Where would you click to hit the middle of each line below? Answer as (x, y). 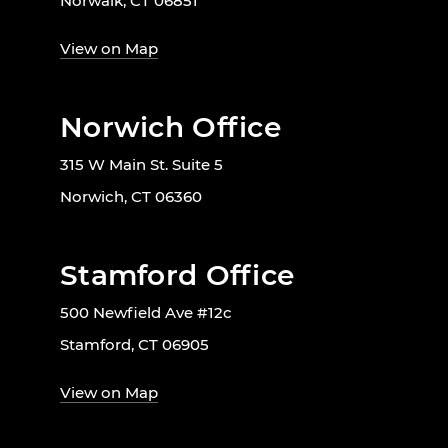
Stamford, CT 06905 (134, 344)
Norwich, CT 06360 (131, 196)
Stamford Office (177, 274)
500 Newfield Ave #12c (146, 312)
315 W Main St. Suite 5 (141, 164)
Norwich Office (170, 126)
